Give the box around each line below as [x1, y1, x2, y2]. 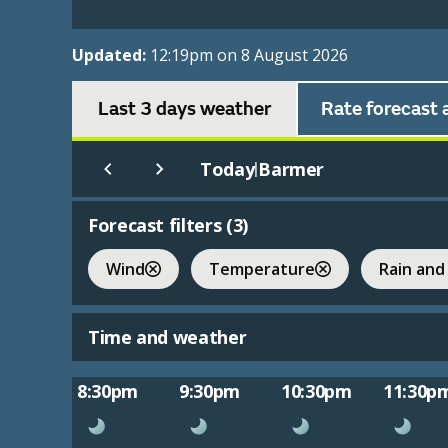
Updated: [72, 44, 150, 67]
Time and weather [88, 325, 247, 350]
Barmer [258, 157, 325, 182]
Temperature [209, 257, 315, 280]
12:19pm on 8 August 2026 [150, 44, 348, 67]
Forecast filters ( [88, 213, 233, 238]
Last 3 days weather [97, 97, 271, 122]
